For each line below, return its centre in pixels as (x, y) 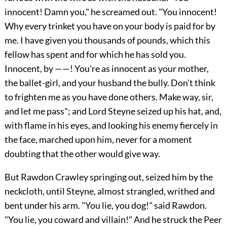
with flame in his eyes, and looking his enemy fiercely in (111, 125)
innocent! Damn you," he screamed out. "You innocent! (110, 11)
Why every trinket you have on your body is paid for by (110, 26)
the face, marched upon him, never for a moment (98, 139)
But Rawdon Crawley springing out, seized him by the (108, 177)
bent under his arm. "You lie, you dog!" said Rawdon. (105, 205)
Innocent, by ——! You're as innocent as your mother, (106, 68)
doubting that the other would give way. (82, 153)
